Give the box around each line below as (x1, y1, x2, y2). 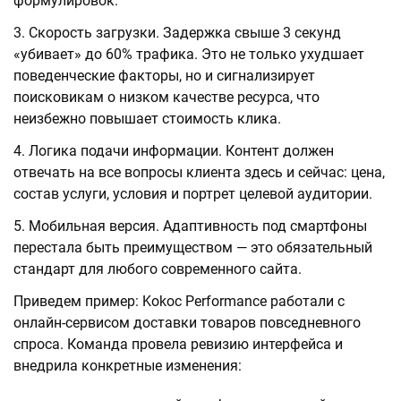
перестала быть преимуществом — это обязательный (13, 239, 372, 257)
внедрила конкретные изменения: (13, 357, 242, 375)
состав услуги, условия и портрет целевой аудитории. (13, 185, 372, 203)
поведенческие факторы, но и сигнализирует (13, 67, 315, 85)
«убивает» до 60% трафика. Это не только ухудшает (13, 46, 364, 64)
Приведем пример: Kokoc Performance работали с (13, 293, 345, 311)
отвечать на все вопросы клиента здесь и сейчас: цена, (13, 164, 385, 182)
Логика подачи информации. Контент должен (29, 142, 334, 160)
